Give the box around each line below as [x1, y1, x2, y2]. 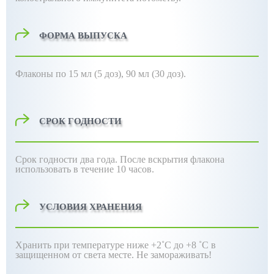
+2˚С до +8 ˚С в [151, 239, 216, 250]
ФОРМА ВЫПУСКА [39, 30, 127, 40]
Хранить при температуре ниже [15, 239, 151, 250]
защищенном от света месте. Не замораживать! [15, 249, 214, 260]
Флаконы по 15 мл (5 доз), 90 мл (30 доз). [15, 68, 186, 79]
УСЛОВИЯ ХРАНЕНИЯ [39, 201, 142, 212]
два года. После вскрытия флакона [80, 154, 224, 165]
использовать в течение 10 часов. [15, 163, 154, 174]
